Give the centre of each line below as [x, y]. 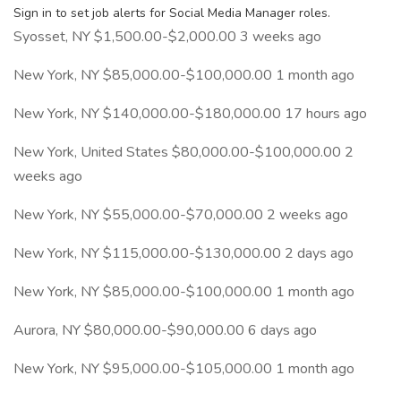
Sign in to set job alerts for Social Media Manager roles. [172, 13]
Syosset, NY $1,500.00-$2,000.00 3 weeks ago [167, 37]
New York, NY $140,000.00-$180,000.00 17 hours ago [190, 114]
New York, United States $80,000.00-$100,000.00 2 [183, 152]
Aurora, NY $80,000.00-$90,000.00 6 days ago [165, 330]
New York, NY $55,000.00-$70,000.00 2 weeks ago [181, 215]
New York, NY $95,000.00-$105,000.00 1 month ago [184, 369]
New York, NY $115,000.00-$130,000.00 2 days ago [183, 253]
